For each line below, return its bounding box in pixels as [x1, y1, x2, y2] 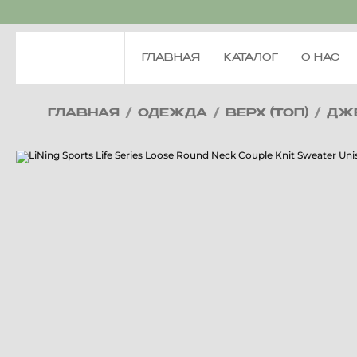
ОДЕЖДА [138, 108, 207, 119]
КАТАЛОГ [223, 53, 278, 63]
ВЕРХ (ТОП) [226, 108, 308, 119]
